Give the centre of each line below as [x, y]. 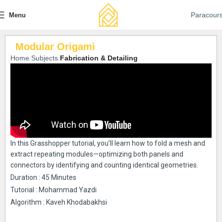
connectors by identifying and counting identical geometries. [104, 165]
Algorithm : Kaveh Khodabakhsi [59, 202]
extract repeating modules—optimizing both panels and [97, 154]
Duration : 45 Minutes [43, 177]
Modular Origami [55, 47]
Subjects [45, 58]
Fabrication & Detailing [99, 58]
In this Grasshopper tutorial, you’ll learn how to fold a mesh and [108, 143]
